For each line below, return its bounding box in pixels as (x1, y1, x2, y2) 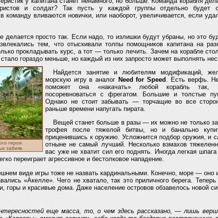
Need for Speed (118, 75, 166, 83)
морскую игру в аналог (45, 75, 118, 83)
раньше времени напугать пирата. (45, 105, 145, 112)
